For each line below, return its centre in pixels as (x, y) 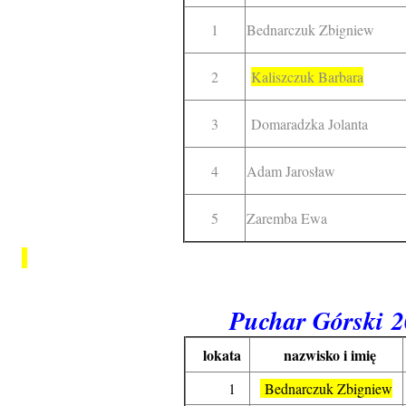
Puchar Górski (306, 320)
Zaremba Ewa (287, 218)
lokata (214, 355)
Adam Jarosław (291, 171)
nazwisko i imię (314, 355)
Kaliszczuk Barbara (307, 77)
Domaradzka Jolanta (307, 124)
